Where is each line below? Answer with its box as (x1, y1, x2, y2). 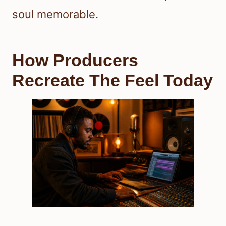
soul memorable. (12, 8, 98, 21)
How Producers (12, 50, 138, 70)
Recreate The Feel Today (12, 71, 213, 90)
